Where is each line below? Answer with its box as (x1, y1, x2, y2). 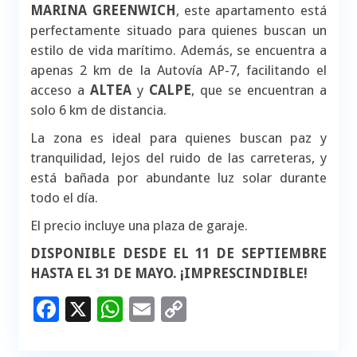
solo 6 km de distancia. (30, 102, 167, 119)
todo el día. (30, 190, 99, 206)
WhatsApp (123, 294, 241, 325)
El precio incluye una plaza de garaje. (30, 218, 249, 234)
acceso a (30, 82, 91, 99)
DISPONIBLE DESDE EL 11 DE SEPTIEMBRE (30, 245, 327, 262)
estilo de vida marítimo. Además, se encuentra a (30, 42, 327, 59)
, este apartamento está (175, 2, 327, 19)
